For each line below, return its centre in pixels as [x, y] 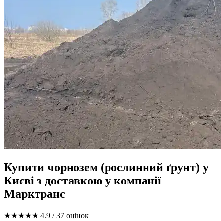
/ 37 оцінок [71, 215]
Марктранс [35, 194]
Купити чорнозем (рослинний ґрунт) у [106, 167]
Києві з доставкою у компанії [83, 180]
